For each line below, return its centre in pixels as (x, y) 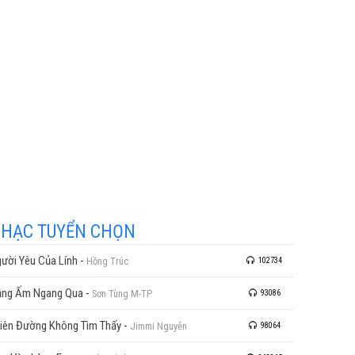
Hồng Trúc (107, 261)
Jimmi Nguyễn (158, 326)
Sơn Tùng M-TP (122, 294)
